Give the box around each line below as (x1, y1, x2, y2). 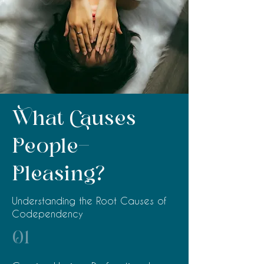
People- (12, 135, 90, 159)
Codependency (12, 208, 83, 219)
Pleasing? (12, 163, 105, 186)
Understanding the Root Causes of (12, 195, 166, 206)
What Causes (12, 107, 136, 131)
